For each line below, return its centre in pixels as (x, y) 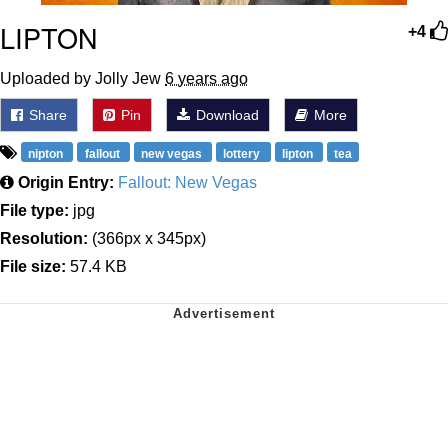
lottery (243, 153)
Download (225, 114)
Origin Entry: (66, 182)
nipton (47, 153)
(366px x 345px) (147, 238)
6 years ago (206, 78)
